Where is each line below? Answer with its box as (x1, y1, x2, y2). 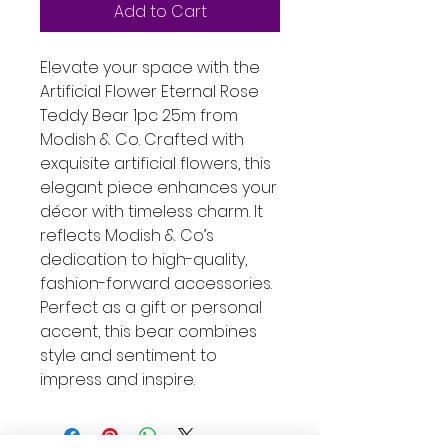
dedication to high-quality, (40, 248, 247, 271)
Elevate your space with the (40, 56, 260, 79)
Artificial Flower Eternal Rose (40, 80, 259, 103)
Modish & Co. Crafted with (40, 128, 244, 151)
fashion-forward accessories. (40, 272, 272, 295)
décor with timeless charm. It (40, 200, 263, 223)
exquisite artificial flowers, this (40, 152, 271, 175)
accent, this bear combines (40, 320, 257, 343)
